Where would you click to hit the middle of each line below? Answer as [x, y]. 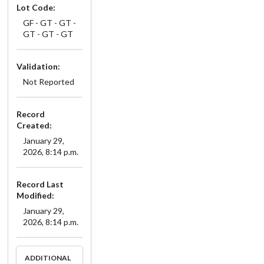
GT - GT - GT [48, 34]
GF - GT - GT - [49, 22]
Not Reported [48, 81]
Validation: [38, 66]
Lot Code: [36, 7]
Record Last [40, 184]
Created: [34, 125]
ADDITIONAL [48, 258]
